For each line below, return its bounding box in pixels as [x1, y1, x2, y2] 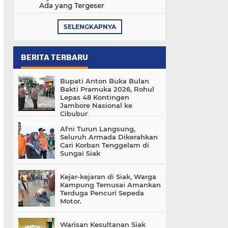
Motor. [60, 197, 81, 206]
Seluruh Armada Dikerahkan [60, 133, 158, 141]
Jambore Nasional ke [60, 101, 132, 110]
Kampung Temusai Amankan [60, 181, 161, 189]
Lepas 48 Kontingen [60, 93, 129, 102]
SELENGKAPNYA [63, 23, 116, 31]
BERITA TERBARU [21, 53, 88, 63]
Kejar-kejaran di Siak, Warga [60, 173, 156, 181]
